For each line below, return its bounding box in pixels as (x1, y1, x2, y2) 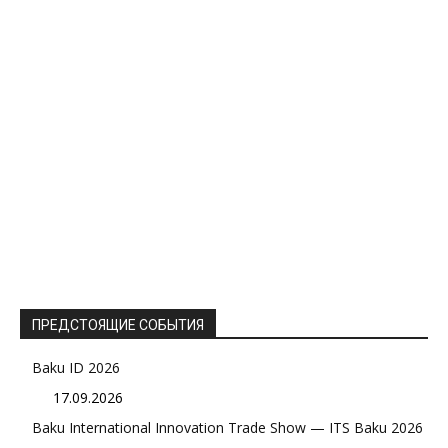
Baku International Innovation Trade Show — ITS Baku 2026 (32, 417, 423, 437)
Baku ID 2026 (32, 357, 120, 377)
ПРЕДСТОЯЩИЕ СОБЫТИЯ (32, 316, 204, 333)
